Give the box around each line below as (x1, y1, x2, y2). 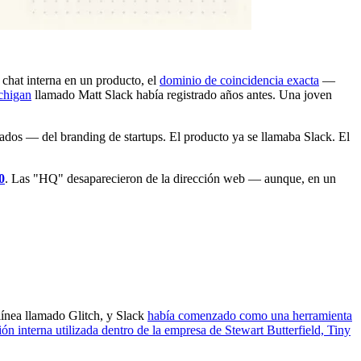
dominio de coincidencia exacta (160, 73, 319, 87)
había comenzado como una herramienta (147, 309, 352, 323)
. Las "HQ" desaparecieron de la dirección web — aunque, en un (5, 171, 336, 185)
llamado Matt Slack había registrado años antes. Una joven (31, 87, 332, 102)
